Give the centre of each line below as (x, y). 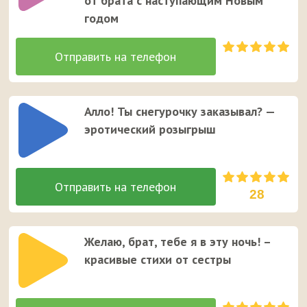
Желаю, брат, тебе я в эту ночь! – (178, 241)
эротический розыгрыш (150, 129)
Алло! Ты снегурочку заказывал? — (180, 111)
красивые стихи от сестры (158, 259)
